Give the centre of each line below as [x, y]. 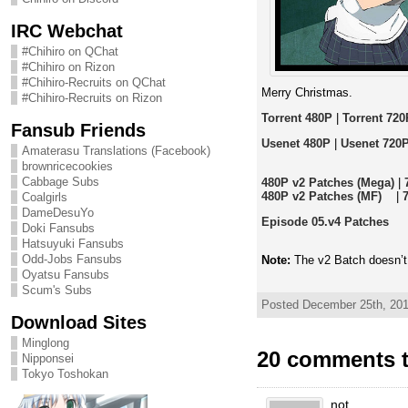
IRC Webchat [66, 31]
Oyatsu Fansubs [65, 275]
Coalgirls [44, 197]
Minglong [45, 343]
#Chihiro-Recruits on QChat [93, 82]
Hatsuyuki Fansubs [72, 244]
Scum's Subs [56, 290]
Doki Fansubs [58, 228]
